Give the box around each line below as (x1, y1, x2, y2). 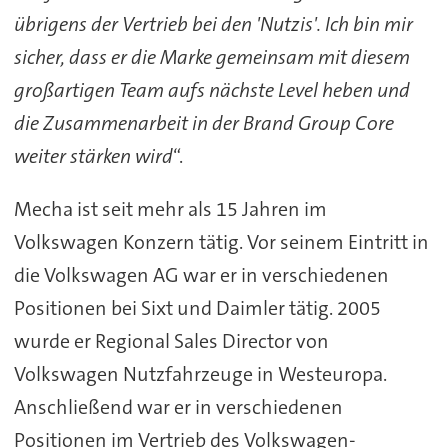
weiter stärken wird (13, 142, 173, 169)
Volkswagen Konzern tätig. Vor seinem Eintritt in (13, 228, 429, 255)
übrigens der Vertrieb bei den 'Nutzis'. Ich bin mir (13, 10, 413, 37)
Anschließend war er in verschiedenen (13, 393, 343, 420)
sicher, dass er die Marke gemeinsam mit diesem (13, 43, 410, 70)
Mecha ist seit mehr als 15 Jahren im (13, 195, 327, 222)
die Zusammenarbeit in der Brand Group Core (13, 109, 394, 136)
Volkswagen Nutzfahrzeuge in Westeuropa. (13, 360, 387, 387)
